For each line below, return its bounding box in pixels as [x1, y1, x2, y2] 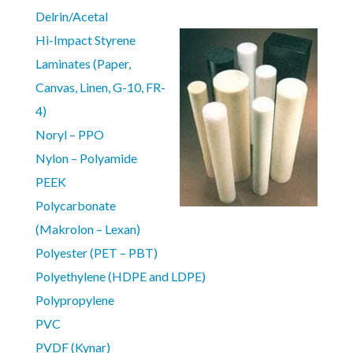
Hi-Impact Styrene [35, 32, 136, 48]
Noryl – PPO [35, 127, 104, 143]
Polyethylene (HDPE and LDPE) [35, 269, 206, 284]
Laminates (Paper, [35, 56, 131, 72]
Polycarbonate [35, 198, 116, 214]
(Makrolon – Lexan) [35, 221, 140, 237]
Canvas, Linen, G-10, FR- [35, 80, 165, 95]
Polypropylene [35, 292, 114, 308]
